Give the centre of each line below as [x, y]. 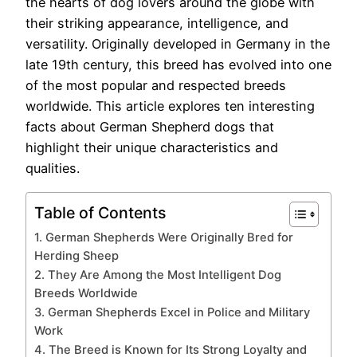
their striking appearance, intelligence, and [157, 24]
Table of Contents [100, 212]
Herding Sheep [76, 255]
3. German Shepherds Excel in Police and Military [172, 312]
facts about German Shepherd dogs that [150, 127]
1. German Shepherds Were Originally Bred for [164, 237]
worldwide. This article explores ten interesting [170, 106]
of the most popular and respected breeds [156, 86]
